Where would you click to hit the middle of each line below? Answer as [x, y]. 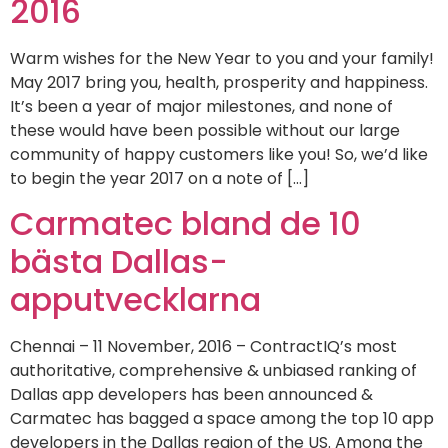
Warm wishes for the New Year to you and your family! [222, 58]
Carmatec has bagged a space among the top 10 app [222, 418]
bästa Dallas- [119, 261]
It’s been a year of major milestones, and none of [201, 106]
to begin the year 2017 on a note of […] [159, 178]
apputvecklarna [135, 299]
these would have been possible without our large [205, 130]
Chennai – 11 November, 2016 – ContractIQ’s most [203, 346]
